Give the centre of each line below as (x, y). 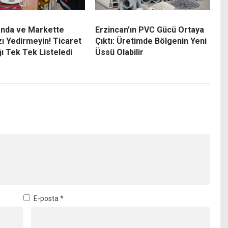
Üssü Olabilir (119, 52)
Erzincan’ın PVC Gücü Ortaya (149, 30)
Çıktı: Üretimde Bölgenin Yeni (151, 41)
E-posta (47, 198)
